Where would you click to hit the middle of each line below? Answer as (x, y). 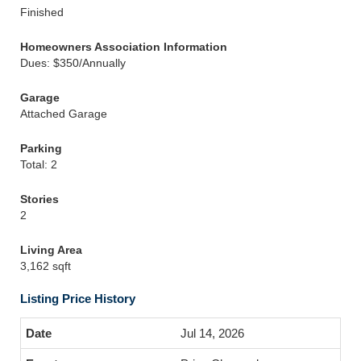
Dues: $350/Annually (73, 63)
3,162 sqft (46, 266)
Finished (42, 12)
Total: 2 (39, 164)
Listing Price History (78, 299)
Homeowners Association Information (124, 47)
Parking (41, 148)
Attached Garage (64, 114)
